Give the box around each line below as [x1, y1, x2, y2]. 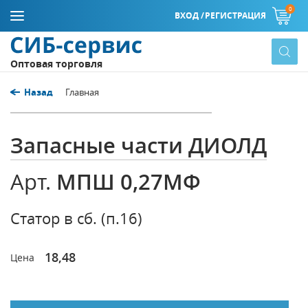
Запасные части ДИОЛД [10, 131, 267, 159]
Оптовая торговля [10, 57, 102, 70]
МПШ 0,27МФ [56, 167, 201, 196]
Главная [65, 86, 99, 98]
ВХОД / [174, 10, 204, 21]
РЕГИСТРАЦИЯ [205, 10, 266, 21]
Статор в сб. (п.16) [10, 208, 142, 228]
